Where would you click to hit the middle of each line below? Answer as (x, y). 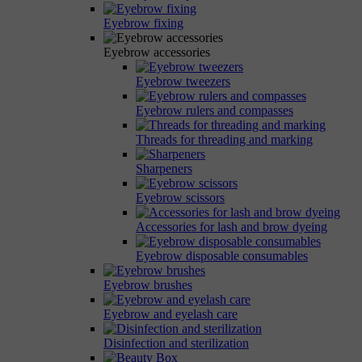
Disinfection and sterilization (176, 343)
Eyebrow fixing (143, 23)
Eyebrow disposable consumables (222, 255)
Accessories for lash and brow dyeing (232, 226)
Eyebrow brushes (148, 284)
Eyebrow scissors (180, 197)
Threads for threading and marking (224, 139)
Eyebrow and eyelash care (170, 314)
